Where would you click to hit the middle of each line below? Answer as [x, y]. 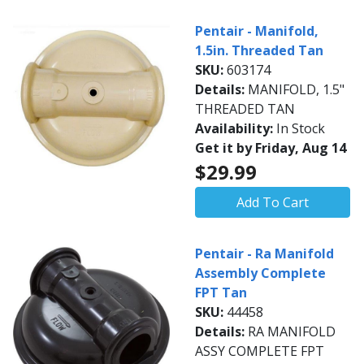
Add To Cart [273, 202]
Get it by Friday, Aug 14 [271, 148]
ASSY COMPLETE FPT [260, 351]
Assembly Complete [260, 273]
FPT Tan [221, 292]
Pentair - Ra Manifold [264, 253]
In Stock [301, 128]
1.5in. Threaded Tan [259, 50]
